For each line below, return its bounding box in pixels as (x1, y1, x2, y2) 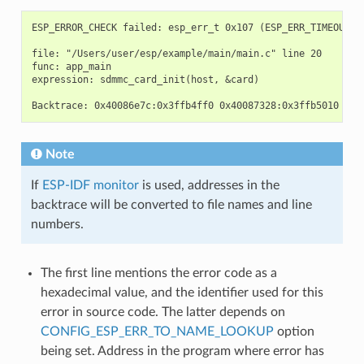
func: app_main (31, 60, 111, 72)
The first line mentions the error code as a (40, 266, 277, 279)
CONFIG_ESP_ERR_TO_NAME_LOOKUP (40, 324, 274, 338)
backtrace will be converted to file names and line (30, 197, 312, 211)
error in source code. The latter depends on (40, 305, 285, 318)
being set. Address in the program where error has (40, 344, 324, 357)
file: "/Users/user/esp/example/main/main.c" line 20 (31, 47, 322, 59)
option (273, 324, 314, 338)
